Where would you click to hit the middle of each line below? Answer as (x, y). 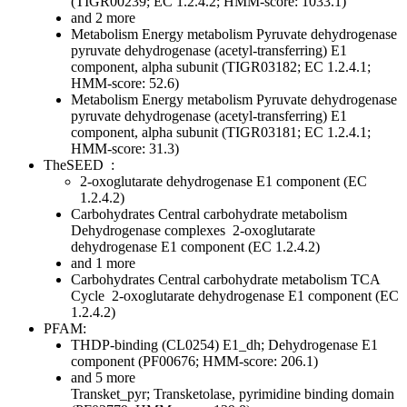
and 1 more (103, 263)
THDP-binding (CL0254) (147, 345)
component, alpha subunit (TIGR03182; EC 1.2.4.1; (221, 67)
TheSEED (75, 165)
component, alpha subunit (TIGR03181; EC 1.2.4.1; (221, 133)
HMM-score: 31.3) (125, 149)
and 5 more (103, 378)
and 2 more (103, 18)
